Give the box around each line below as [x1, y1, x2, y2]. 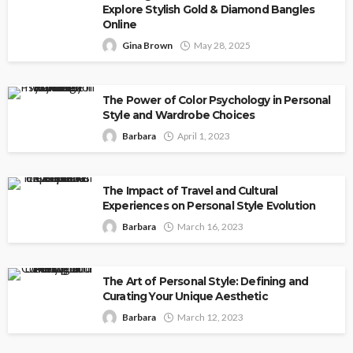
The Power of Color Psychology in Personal [102, 94, 331, 107]
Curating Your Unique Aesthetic [102, 290, 268, 303]
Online [102, 18, 136, 32]
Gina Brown [122, 39, 173, 52]
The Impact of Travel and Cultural [102, 184, 278, 198]
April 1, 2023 [177, 130, 230, 143]
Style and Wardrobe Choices [102, 109, 255, 122]
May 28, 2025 [194, 39, 251, 52]
